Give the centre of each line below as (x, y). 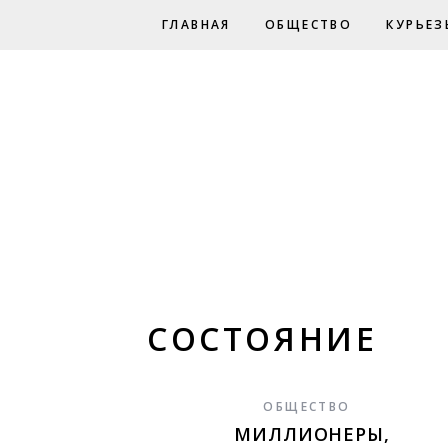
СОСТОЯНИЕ (262, 338)
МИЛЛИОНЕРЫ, (312, 434)
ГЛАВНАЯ (196, 24)
